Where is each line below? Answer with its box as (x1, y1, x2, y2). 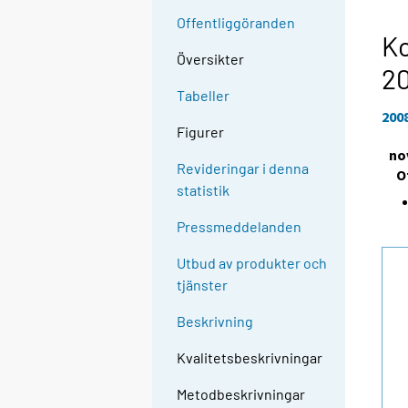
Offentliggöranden (177, 14, 296, 32)
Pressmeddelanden (177, 218, 302, 236)
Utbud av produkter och (177, 254, 328, 272)
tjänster (177, 276, 229, 294)
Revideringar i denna (177, 159, 310, 178)
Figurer (177, 123, 225, 141)
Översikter (177, 50, 245, 68)
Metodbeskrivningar (177, 385, 306, 403)
